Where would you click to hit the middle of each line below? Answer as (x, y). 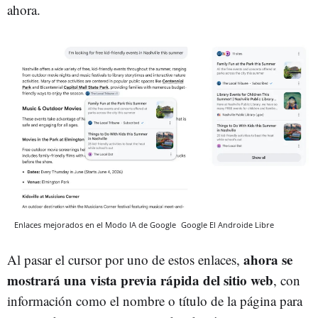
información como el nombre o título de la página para (155, 300)
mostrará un (43, 280)
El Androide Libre (242, 224)
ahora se (268, 259)
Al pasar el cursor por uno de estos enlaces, (125, 259)
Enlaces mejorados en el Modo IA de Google (96, 224)
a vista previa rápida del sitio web (176, 280)
